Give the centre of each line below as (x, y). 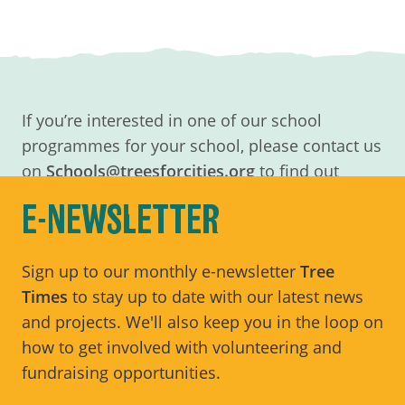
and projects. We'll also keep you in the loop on (202, 322)
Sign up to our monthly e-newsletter (161, 272)
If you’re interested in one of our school (172, 121)
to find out (297, 171)
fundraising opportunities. (121, 373)
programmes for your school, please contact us (202, 146)
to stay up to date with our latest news (216, 297)
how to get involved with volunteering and (182, 348)
